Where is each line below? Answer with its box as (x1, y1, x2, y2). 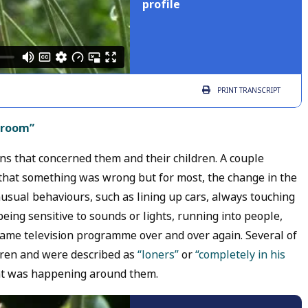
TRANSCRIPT (237, 85, 280, 96)
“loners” (137, 247, 179, 263)
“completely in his (195, 247, 285, 263)
